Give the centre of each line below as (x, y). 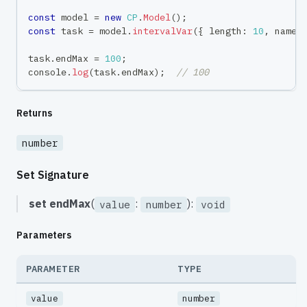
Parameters (44, 235)
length (223, 31)
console (47, 72)
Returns (34, 113)
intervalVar (162, 31)
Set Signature (53, 174)
